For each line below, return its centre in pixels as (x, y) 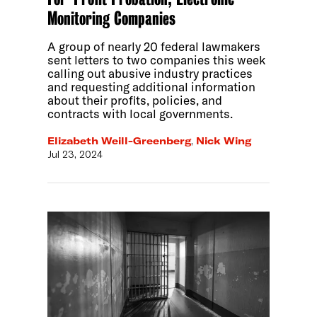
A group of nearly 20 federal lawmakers (154, 47)
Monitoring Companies (112, 19)
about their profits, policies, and (135, 100)
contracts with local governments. (140, 114)
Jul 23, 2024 (75, 154)
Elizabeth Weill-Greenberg (120, 140)
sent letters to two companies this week (157, 60)
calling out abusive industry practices (150, 74)
